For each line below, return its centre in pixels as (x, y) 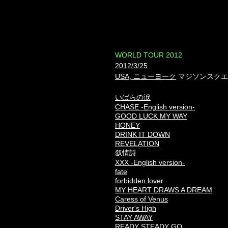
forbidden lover (139, 181)
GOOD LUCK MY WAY (151, 116)
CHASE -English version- (155, 107)
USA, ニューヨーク (146, 76)
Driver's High (136, 208)
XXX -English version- (150, 162)
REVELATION (137, 144)
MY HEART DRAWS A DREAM (164, 190)
